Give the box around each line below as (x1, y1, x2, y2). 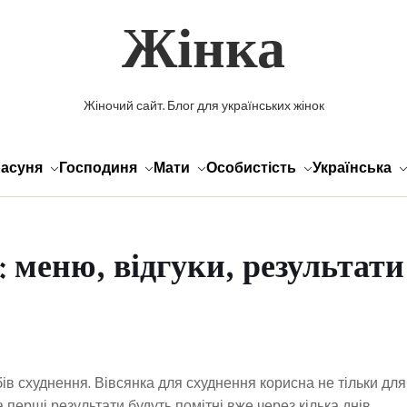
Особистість (206, 157, 296, 181)
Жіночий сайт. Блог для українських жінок (83, 96, 324, 117)
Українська (313, 157, 392, 181)
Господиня (59, 157, 137, 181)
